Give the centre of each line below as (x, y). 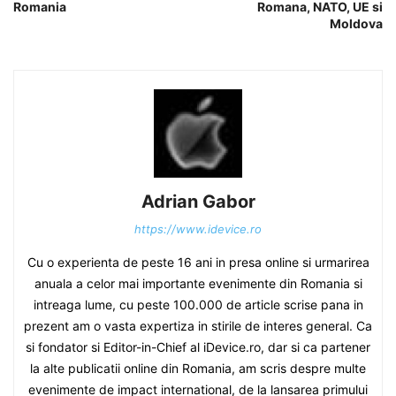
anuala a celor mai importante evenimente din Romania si (198, 283)
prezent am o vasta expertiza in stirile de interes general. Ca (198, 325)
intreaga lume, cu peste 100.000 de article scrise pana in (198, 304)
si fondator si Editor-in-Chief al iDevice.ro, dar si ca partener (198, 346)
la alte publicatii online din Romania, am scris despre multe (198, 368)
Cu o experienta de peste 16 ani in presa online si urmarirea (198, 262)
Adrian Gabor (198, 201)
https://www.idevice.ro (198, 228)
